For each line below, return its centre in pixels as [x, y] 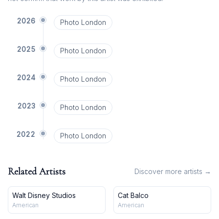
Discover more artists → [173, 171]
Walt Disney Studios [44, 195]
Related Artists [37, 172]
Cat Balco [133, 195]
